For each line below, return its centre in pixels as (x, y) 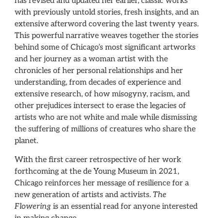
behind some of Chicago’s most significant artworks (105, 48)
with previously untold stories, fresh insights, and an (107, 13)
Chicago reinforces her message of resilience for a (102, 183)
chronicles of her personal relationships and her (99, 71)
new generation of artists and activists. (84, 195)
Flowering (33, 206)
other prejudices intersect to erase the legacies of (100, 106)
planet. (26, 141)
